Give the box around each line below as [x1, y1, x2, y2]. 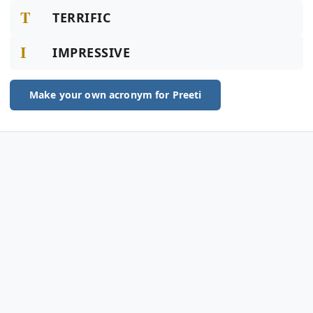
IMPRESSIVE [52, 44, 131, 61]
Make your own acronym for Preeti [29, 88, 202, 101]
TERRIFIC [52, 9, 111, 26]
